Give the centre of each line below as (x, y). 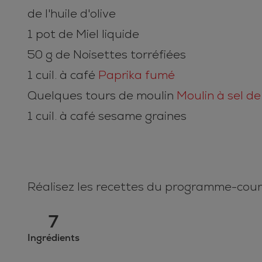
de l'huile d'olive (72, 14)
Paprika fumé (137, 75)
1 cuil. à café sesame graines (107, 116)
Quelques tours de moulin (102, 96)
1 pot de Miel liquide (83, 34)
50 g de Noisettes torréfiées (107, 55)
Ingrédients (54, 238)
